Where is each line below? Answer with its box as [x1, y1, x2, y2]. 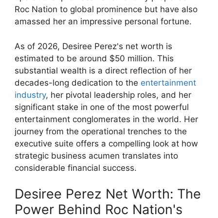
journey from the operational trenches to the [15, 126, 187, 136]
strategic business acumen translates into [15, 150, 178, 161]
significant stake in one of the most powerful [15, 102, 189, 112]
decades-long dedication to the [15, 77, 141, 88]
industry [15, 90, 46, 100]
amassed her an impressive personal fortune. [15, 17, 192, 27]
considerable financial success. [15, 163, 137, 173]
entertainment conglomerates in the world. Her [15, 114, 198, 124]
